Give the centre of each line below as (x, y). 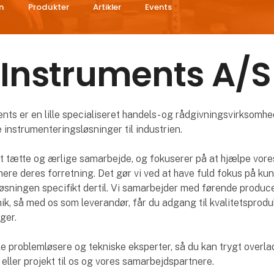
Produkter (48, 7)
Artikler (107, 7)
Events (159, 7)
